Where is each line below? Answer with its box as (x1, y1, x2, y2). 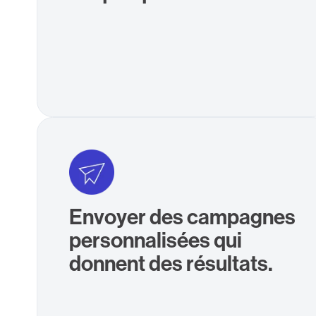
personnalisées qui (69, 226, 243, 253)
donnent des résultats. (69, 249, 274, 276)
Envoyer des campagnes (69, 202, 296, 230)
